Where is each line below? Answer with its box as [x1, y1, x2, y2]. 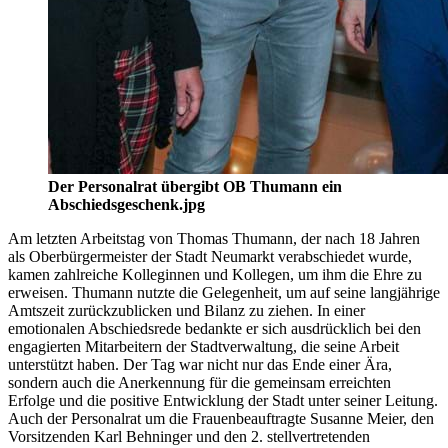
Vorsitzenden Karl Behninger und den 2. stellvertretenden [8, 428, 370, 446]
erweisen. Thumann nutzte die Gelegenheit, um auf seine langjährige [8, 284, 440, 302]
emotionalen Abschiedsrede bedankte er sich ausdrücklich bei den [8, 320, 421, 338]
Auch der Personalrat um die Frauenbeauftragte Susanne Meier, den [8, 410, 434, 428]
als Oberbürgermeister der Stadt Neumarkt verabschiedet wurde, [8, 248, 412, 266]
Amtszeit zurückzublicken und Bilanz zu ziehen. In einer [8, 302, 365, 320]
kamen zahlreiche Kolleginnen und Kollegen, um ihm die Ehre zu [8, 266, 422, 284]
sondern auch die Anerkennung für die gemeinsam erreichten [8, 374, 391, 392]
